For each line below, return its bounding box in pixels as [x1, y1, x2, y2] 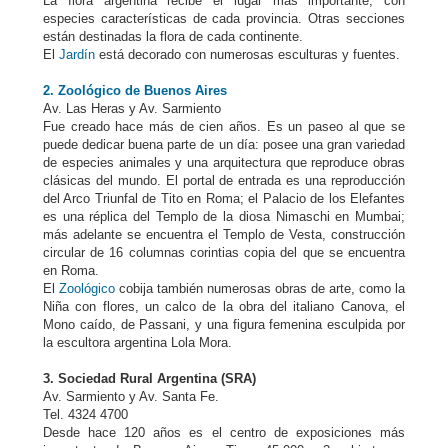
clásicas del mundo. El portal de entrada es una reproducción [43, 173, 405, 188]
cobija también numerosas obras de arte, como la [115, 281, 405, 296]
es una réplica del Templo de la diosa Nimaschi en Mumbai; [43, 209, 405, 224]
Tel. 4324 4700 [43, 407, 128, 422]
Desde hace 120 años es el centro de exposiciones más [43, 425, 405, 440]
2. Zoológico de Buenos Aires [43, 83, 227, 98]
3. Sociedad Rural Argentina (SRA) [43, 371, 256, 386]
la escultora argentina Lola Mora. [43, 335, 232, 350]
